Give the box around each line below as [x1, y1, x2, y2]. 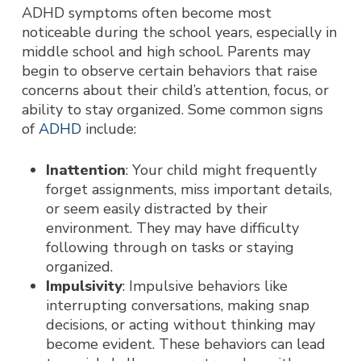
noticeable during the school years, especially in [21, 23, 337, 42]
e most [225, 3, 272, 23]
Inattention [45, 160, 126, 180]
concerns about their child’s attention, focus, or [21, 81, 329, 100]
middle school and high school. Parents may [21, 42, 310, 61]
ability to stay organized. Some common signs [21, 100, 323, 119]
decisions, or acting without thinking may [45, 315, 315, 334]
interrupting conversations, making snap [45, 296, 309, 315]
